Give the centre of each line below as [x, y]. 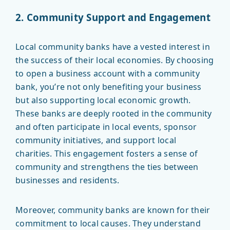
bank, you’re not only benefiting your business [109, 87]
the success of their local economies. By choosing [115, 60]
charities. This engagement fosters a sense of [107, 154]
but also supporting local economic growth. [103, 100]
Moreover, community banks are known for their [113, 210]
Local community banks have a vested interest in [113, 47]
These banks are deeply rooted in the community [114, 114]
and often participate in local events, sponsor [106, 127]
